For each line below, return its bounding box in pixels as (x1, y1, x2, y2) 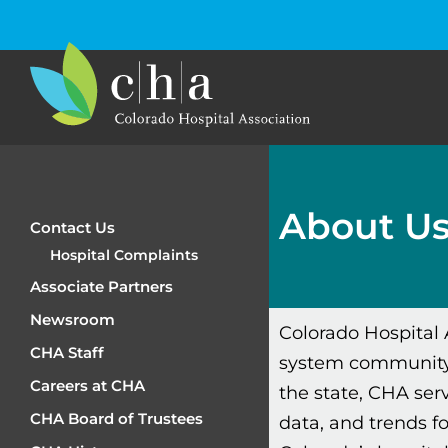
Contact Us (30, 218, 115, 237)
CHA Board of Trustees (30, 409, 203, 428)
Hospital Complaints (50, 246, 198, 264)
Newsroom (30, 310, 115, 329)
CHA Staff (30, 343, 104, 362)
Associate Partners (30, 277, 173, 296)
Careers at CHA (30, 376, 145, 395)
